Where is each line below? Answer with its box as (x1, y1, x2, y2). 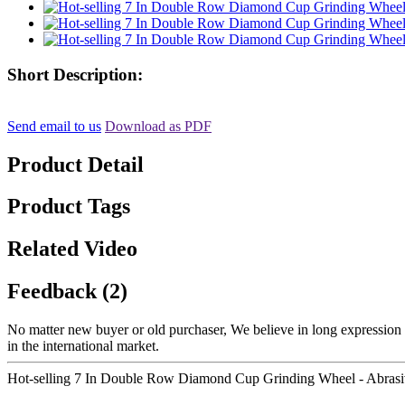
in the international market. (7, 338, 159, 354)
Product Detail (7, 152, 144, 176)
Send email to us (7, 118, 101, 134)
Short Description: (7, 64, 143, 84)
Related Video (7, 237, 137, 261)
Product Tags (7, 194, 130, 219)
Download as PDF (105, 118, 212, 134)
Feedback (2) (7, 279, 127, 304)
